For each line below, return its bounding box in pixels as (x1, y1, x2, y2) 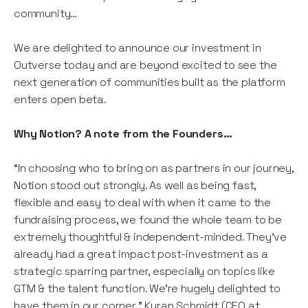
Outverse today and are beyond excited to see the (14, 58, 277, 73)
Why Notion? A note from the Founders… (14, 126, 232, 142)
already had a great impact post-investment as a (14, 247, 268, 262)
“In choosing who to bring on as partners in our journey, (14, 161, 294, 176)
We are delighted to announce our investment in (14, 41, 261, 56)
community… (14, 6, 80, 21)
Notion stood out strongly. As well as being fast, (14, 178, 256, 193)
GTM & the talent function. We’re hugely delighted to (14, 281, 280, 296)
